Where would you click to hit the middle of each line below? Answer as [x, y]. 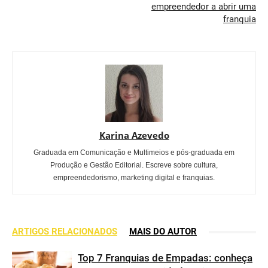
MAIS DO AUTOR [163, 232]
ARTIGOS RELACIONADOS [65, 232]
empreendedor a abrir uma [204, 7]
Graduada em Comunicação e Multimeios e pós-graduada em [134, 153]
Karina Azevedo [134, 135]
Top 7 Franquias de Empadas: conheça [165, 258]
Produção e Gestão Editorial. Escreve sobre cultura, [134, 165]
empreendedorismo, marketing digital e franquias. [134, 178]
